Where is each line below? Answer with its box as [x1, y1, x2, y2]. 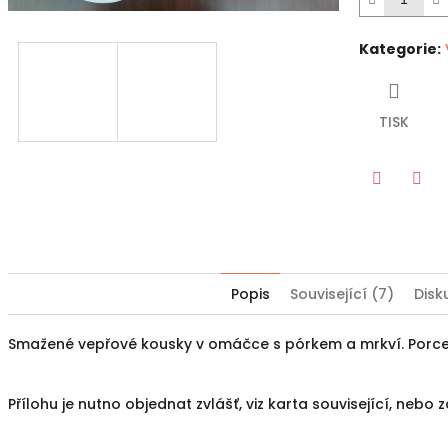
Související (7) [289, 284, 394, 305]
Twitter [376, 196, 427, 217]
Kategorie [359, 39, 437, 60]
